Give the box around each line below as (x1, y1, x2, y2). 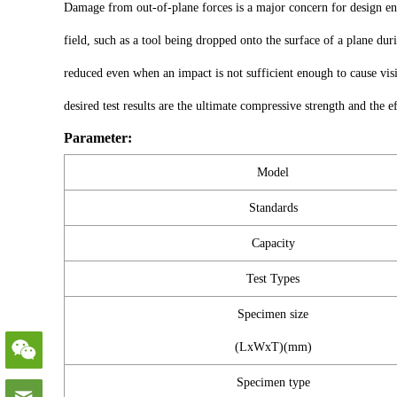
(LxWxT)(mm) (234, 340, 312, 354)
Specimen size (237, 307, 308, 321)
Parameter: (64, 130, 132, 145)
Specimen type (236, 376, 310, 389)
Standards (248, 201, 298, 214)
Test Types (246, 272, 300, 285)
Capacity (251, 237, 295, 250)
